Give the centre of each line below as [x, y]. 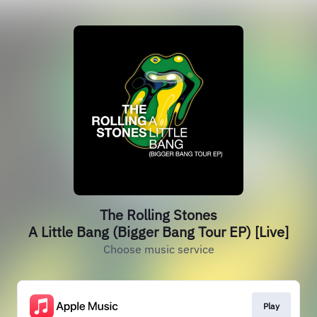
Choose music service [158, 249]
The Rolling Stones [158, 215]
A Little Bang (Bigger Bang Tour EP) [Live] [158, 232]
